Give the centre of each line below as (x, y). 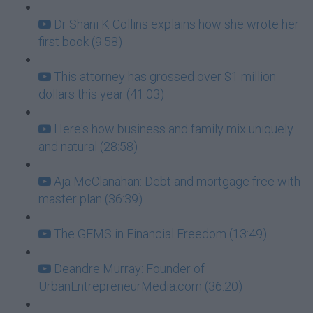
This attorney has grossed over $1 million (165, 77)
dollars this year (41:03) (101, 94)
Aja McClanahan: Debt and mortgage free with (177, 181)
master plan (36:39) (90, 199)
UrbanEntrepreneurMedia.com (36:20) (140, 286)
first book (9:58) (80, 42)
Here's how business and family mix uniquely (174, 129)
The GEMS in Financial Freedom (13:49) (160, 234)
